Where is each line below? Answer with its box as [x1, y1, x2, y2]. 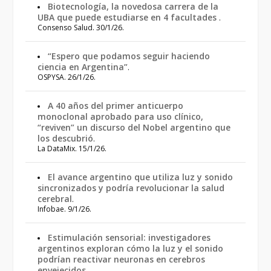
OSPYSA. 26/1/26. [38, 72, 96, 82]
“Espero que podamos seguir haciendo [48, 50, 211, 62]
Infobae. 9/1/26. [38, 204, 92, 214]
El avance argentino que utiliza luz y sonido [48, 171, 233, 183]
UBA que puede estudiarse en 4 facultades [38, 11, 220, 23]
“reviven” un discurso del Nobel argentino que [38, 122, 231, 133]
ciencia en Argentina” [38, 61, 128, 73]
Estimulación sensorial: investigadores [48, 232, 211, 243]
